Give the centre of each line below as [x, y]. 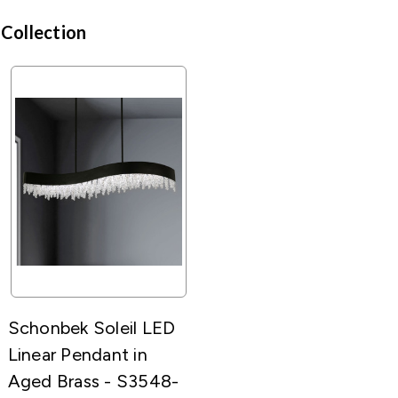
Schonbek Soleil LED [92, 327]
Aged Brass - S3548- [93, 381]
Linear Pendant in [77, 354]
